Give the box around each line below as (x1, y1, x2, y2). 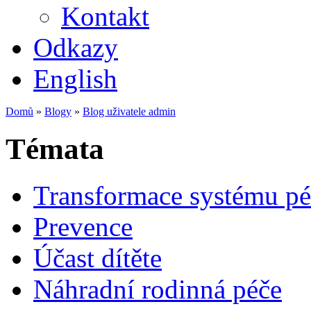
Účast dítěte (33, 242, 162, 273)
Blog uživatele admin (83, 105, 176, 117)
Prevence (33, 211, 133, 242)
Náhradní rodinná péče (33, 274, 282, 304)
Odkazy (33, 32, 118, 62)
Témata (6, 132, 104, 165)
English (33, 63, 117, 94)
